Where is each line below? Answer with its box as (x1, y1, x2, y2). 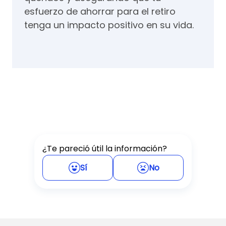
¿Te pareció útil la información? (42, 143, 167, 154)
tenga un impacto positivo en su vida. (24, 19, 194, 31)
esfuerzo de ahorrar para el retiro (24, 5, 176, 18)
